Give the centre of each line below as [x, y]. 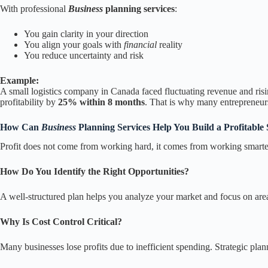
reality [171, 44]
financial [140, 44]
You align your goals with [73, 44]
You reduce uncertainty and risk [84, 55]
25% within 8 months [101, 102]
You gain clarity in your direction [86, 33]
